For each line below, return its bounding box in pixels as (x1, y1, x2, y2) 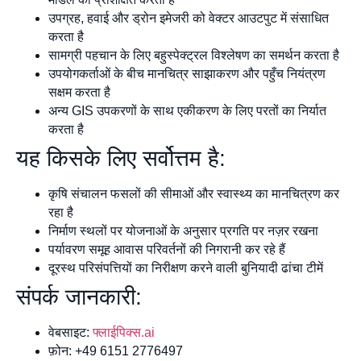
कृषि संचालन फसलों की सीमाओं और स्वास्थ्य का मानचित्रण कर (48, 187, 339, 201)
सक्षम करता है (48, 85, 110, 100)
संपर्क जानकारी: (16, 284, 142, 310)
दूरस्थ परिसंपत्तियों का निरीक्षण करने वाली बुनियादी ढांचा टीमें (48, 261, 323, 276)
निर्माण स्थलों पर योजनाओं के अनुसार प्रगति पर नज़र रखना (48, 224, 318, 239)
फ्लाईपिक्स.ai (93, 326, 155, 340)
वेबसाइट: (48, 326, 93, 340)
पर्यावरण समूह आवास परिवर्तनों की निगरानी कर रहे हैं (48, 243, 285, 257)
